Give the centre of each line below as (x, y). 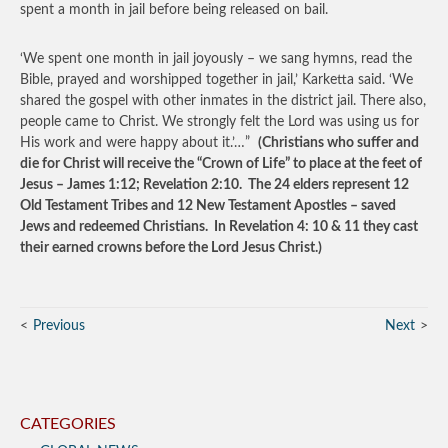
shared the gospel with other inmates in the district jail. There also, (223, 101)
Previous (59, 326)
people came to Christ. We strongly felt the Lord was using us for (219, 122)
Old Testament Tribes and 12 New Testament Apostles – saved (208, 206)
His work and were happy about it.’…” (139, 143)
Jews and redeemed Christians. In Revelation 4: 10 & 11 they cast (219, 227)
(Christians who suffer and (338, 143)
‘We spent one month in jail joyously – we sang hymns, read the (216, 59)
